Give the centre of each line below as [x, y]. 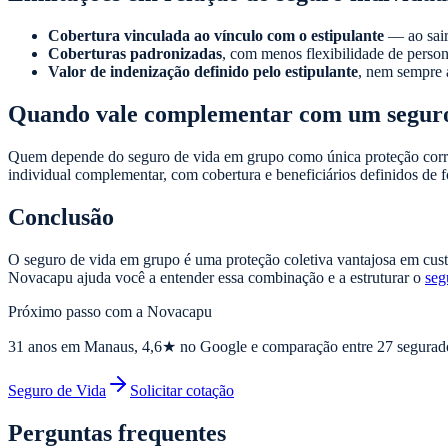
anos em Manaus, [83, 346]
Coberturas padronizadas [135, 54]
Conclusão [61, 216]
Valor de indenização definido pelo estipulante [203, 72]
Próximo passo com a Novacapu [110, 311]
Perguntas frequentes [117, 432]
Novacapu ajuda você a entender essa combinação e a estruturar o [216, 277]
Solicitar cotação [182, 390]
